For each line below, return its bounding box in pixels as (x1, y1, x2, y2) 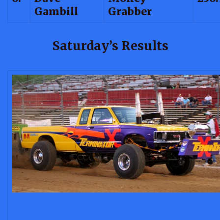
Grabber (108, 5, 152, 18)
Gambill (34, 5, 78, 18)
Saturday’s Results (52, 37, 168, 54)
